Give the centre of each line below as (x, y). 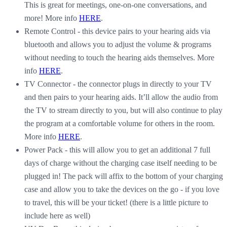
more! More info (52, 18)
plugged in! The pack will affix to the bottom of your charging (124, 176)
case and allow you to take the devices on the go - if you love (122, 189)
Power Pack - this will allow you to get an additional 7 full (117, 149)
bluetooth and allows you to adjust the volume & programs (118, 44)
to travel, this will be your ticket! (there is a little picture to (116, 202)
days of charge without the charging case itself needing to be (121, 163)
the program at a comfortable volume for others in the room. (120, 123)
